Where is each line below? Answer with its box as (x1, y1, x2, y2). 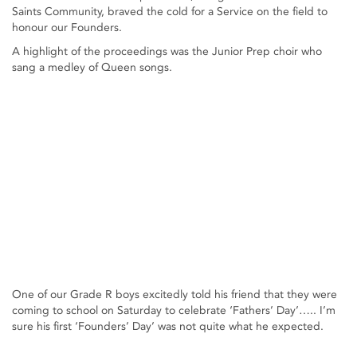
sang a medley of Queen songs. (12, 61, 172, 74)
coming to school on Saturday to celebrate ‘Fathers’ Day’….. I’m (12, 304, 335, 318)
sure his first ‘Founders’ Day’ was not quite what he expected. (12, 320, 324, 334)
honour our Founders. (12, 21, 122, 34)
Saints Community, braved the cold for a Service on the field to (12, 5, 328, 18)
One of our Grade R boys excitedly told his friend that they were (12, 288, 337, 302)
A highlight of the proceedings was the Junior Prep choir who (12, 45, 322, 58)
